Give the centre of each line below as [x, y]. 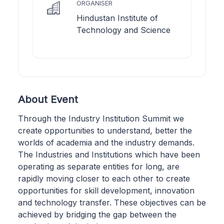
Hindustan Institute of [117, 18]
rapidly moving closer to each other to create [104, 178]
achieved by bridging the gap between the [97, 214]
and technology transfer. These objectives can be [112, 202]
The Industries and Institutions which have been [109, 154]
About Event [48, 99]
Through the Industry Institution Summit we [101, 118]
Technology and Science [123, 30]
